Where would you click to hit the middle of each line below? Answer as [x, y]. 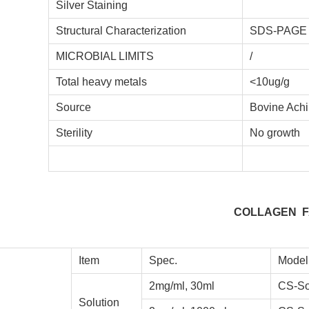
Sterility [74, 133]
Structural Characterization [121, 31]
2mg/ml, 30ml [181, 286]
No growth [275, 133]
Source [74, 107]
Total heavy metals [102, 82]
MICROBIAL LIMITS [105, 56]
